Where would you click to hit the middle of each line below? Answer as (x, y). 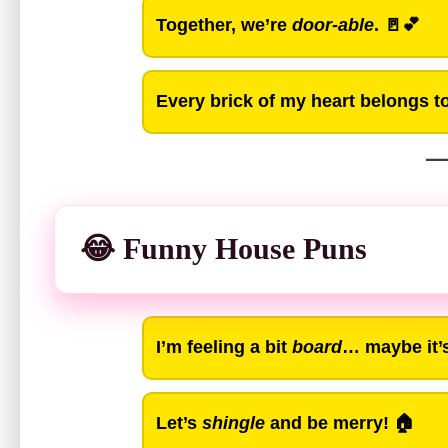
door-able (333, 25)
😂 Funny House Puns (223, 248)
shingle (233, 423)
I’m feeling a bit (224, 347)
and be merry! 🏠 (340, 423)
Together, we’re (224, 25)
